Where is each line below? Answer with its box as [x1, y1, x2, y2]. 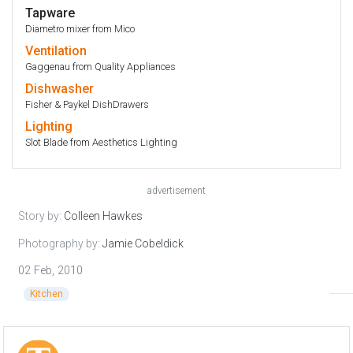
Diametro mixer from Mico [25, 23, 135, 35]
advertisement [147, 185, 206, 197]
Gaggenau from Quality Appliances [25, 61, 176, 73]
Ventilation [25, 43, 87, 59]
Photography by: [18, 237, 102, 251]
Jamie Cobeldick [102, 237, 184, 251]
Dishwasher [25, 81, 94, 97]
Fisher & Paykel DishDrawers [25, 98, 149, 111]
